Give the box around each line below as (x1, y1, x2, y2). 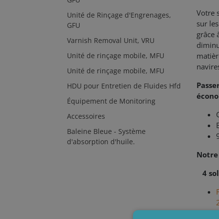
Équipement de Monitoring (67, 96, 155, 106)
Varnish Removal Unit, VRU (67, 36, 154, 45)
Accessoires (67, 111, 105, 121)
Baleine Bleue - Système (67, 127, 146, 136)
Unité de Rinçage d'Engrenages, (67, 10, 171, 20)
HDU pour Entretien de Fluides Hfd (67, 81, 181, 90)
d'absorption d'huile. (67, 137, 135, 146)
